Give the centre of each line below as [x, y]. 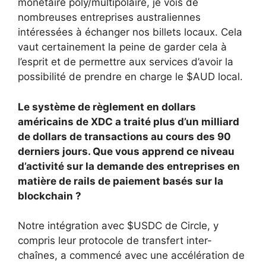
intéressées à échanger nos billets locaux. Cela [130, 32]
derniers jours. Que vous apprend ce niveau [126, 151]
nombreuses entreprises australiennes [109, 18]
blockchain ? [50, 196]
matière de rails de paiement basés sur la [121, 181]
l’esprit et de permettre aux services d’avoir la [126, 62]
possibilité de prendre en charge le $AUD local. [130, 77]
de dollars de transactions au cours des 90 [124, 136]
